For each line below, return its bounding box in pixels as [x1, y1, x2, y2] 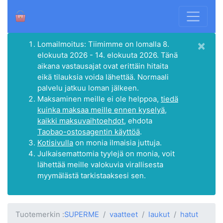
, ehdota [124, 116, 152, 125]
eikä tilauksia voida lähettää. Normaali [37, 72, 169, 82]
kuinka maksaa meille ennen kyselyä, [37, 105, 167, 114]
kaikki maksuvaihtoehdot [37, 116, 124, 125]
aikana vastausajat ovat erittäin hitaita [37, 61, 168, 71]
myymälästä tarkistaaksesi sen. [37, 171, 146, 180]
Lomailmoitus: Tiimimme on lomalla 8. [37, 39, 169, 49]
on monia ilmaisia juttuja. [73, 138, 162, 147]
